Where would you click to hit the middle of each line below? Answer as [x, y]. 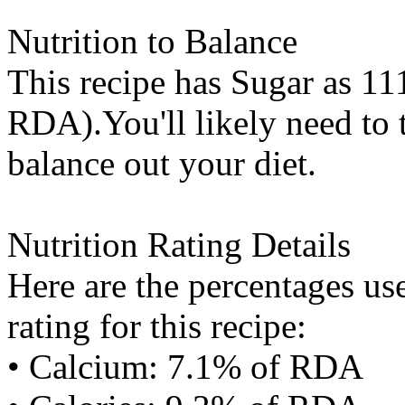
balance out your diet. [162, 163]
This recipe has [119, 82]
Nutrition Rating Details [179, 245]
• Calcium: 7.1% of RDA [185, 367]
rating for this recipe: [157, 326]
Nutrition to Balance [152, 41]
